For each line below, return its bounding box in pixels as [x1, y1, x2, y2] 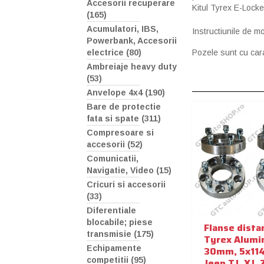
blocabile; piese [87, 217, 153, 227]
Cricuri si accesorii [87, 180, 166, 190]
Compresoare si [87, 128, 154, 138]
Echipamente [87, 243, 141, 253]
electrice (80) [87, 48, 141, 58]
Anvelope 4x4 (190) [87, 88, 165, 98]
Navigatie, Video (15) [87, 166, 171, 176]
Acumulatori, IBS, [87, 24, 159, 34]
